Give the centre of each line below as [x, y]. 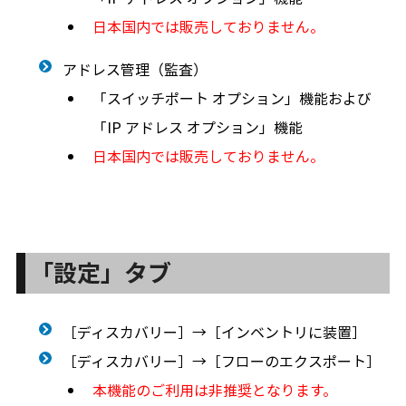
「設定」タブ [100, 272]
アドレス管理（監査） [135, 69]
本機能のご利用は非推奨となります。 [214, 390]
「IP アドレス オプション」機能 [197, 127]
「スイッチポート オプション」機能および [232, 98]
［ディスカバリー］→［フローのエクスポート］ [221, 361]
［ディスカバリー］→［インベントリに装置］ [214, 332]
